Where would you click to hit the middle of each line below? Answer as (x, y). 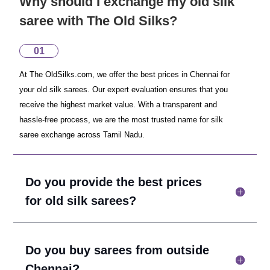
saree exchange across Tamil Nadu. (82, 135)
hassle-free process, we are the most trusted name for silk (121, 120)
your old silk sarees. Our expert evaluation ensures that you (124, 89)
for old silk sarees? (81, 201)
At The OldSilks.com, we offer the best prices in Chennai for (125, 74)
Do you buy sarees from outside (118, 250)
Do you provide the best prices (114, 182)
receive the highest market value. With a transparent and (118, 105)
